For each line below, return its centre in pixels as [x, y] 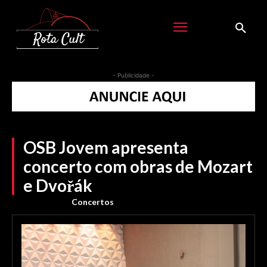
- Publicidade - [133, 75]
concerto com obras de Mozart [138, 166]
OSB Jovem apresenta [106, 147]
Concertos [93, 201]
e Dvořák [58, 185]
